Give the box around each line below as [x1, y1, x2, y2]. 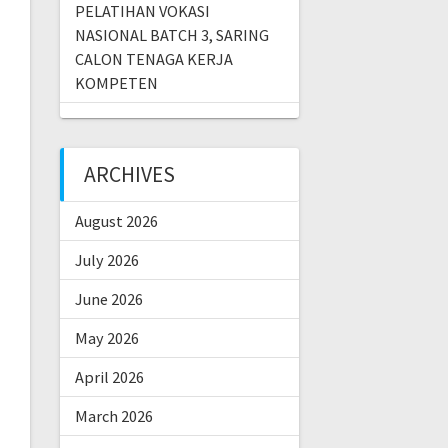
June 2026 [74, 289, 143, 310]
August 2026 [74, 211, 158, 232]
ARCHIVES [83, 161, 175, 189]
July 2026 [74, 250, 139, 271]
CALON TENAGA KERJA [74, 49, 233, 70]
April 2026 [74, 367, 144, 388]
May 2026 [74, 328, 139, 349]
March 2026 [74, 406, 153, 427]
